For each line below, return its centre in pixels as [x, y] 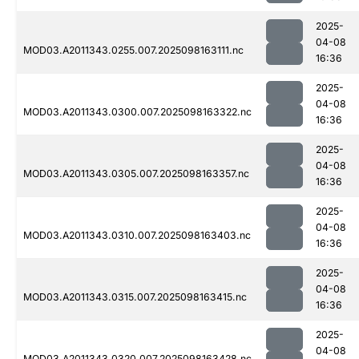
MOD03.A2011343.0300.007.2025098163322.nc [137, 112]
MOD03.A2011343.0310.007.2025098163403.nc [137, 236]
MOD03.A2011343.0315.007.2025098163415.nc [135, 297]
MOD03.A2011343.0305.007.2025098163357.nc [136, 174]
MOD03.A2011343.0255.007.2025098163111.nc [133, 50]
